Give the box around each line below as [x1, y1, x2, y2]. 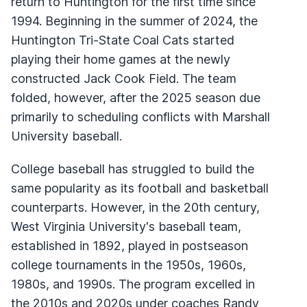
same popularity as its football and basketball [11, 180, 269, 195]
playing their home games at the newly [11, 51, 230, 66]
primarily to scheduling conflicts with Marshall [11, 109, 270, 124]
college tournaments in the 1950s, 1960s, [11, 257, 246, 272]
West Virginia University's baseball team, [11, 219, 241, 234]
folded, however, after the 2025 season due [11, 90, 260, 105]
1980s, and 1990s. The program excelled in [11, 276, 255, 291]
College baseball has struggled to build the [11, 161, 254, 176]
